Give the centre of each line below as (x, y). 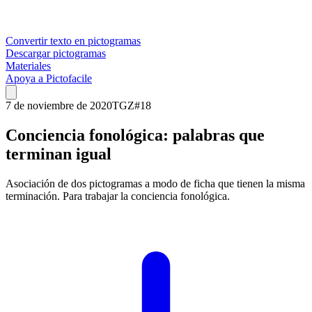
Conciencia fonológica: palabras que (135, 135)
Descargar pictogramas (56, 53)
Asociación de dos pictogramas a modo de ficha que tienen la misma (155, 183)
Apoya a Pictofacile (49, 78)
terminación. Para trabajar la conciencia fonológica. (118, 196)
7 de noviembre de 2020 (59, 106)
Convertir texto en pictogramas (73, 41)
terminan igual (58, 154)
